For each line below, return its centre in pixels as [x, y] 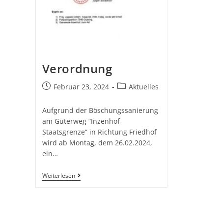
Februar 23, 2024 [81, 86]
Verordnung [77, 68]
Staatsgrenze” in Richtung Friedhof [99, 132]
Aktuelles [143, 86]
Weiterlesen [58, 175]
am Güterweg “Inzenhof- [82, 121]
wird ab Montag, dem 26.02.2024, [97, 142]
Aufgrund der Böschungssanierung [100, 110]
